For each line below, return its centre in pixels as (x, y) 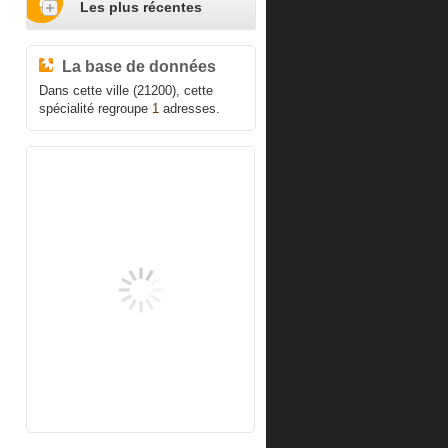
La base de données (138, 66)
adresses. (189, 109)
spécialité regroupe (95, 109)
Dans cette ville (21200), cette (125, 91)
